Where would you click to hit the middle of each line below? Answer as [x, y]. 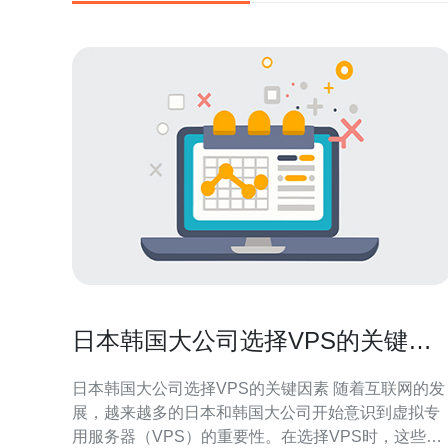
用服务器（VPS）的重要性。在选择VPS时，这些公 [257, 436]
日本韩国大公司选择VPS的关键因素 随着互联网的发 [202, 388]
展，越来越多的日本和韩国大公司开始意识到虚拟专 [256, 412]
